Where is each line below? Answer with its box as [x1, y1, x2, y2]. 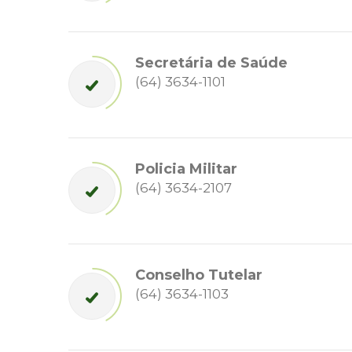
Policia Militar [135, 160, 237, 178]
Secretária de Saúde [135, 54, 288, 72]
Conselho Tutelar [135, 266, 262, 284]
